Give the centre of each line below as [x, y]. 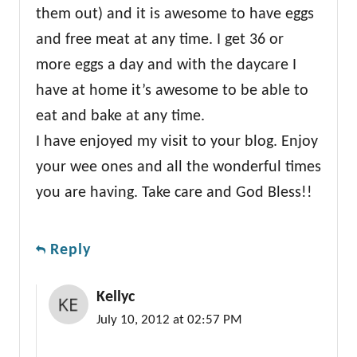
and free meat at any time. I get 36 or [160, 40]
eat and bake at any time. [120, 117]
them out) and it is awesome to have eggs [175, 15]
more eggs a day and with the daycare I [166, 66]
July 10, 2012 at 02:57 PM [169, 321]
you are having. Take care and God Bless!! [174, 193]
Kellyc [116, 298]
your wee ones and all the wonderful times [178, 168]
